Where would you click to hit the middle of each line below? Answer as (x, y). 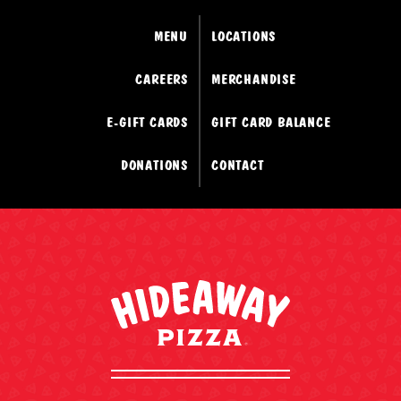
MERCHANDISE (254, 80)
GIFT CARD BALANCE (271, 123)
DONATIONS (154, 166)
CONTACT (238, 166)
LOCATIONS (244, 37)
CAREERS (162, 80)
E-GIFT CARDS (147, 123)
